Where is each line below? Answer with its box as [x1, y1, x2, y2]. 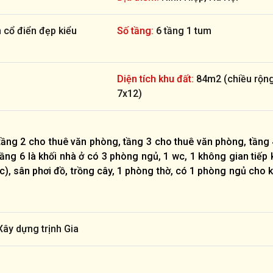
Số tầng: [117, 24, 154, 37]
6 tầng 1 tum [154, 24, 211, 37]
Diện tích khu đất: [117, 73, 194, 85]
